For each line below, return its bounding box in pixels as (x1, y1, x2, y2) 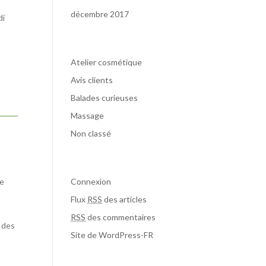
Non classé (71, 128, 112, 138)
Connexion (71, 176, 112, 186)
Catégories (71, 36, 127, 52)
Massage (71, 110, 104, 121)
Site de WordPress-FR (71, 230, 154, 240)
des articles (102, 194, 147, 204)
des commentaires (85, 212, 156, 222)
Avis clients (71, 75, 113, 85)
